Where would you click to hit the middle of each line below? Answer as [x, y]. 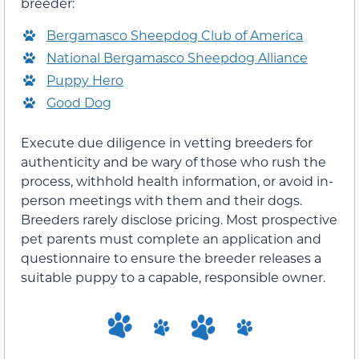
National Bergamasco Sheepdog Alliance [177, 58]
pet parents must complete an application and [171, 239]
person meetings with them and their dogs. [161, 200]
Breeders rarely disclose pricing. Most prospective [179, 220]
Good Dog [79, 103]
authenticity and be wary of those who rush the [173, 162]
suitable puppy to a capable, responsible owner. [173, 277]
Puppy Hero [85, 80]
